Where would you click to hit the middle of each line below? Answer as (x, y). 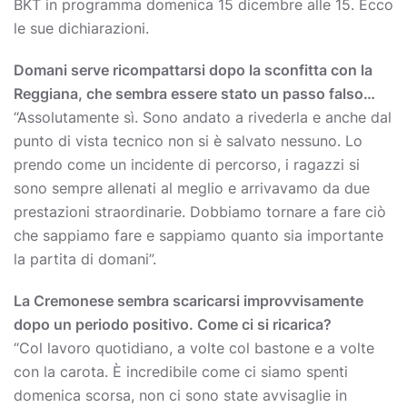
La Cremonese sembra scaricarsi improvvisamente (189, 301)
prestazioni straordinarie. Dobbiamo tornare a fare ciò (200, 212)
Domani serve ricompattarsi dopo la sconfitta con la (193, 70)
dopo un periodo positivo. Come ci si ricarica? (173, 324)
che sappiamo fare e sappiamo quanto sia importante (199, 235)
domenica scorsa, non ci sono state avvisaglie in (180, 395)
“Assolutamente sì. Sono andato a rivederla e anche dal (203, 117)
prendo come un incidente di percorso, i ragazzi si (187, 164)
